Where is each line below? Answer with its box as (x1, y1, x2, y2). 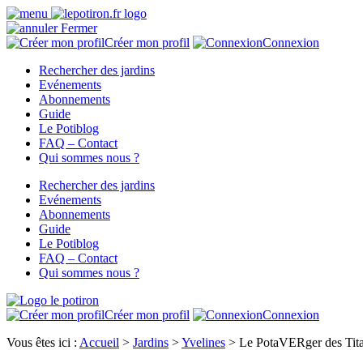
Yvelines (181, 335, 225, 349)
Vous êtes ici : (6, 335, 79, 349)
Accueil (79, 335, 119, 349)
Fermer (61, 21, 97, 35)
